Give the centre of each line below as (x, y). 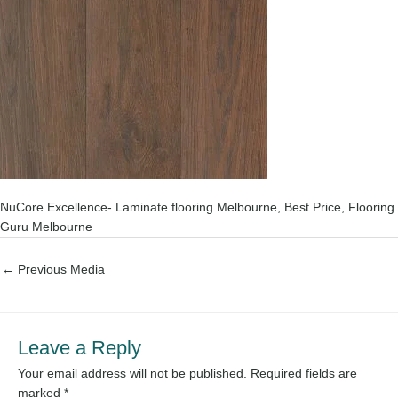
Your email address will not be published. (132, 374)
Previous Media (60, 270)
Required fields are (304, 374)
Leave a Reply (80, 348)
